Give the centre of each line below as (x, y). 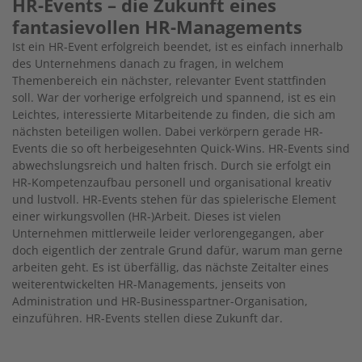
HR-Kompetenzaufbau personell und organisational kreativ (172, 183)
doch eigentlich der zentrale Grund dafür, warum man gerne (177, 250)
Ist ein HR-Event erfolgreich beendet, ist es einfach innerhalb (178, 47)
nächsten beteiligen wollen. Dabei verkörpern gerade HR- (168, 132)
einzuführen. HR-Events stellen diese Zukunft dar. (147, 318)
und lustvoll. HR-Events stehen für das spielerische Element (174, 200)
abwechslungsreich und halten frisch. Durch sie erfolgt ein (172, 166)
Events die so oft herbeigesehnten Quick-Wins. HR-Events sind (181, 149)
